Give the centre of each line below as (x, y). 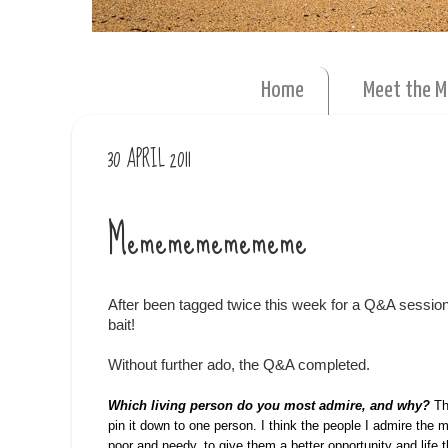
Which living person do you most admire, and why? (269, 406)
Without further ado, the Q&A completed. (239, 365)
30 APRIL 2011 (149, 159)
